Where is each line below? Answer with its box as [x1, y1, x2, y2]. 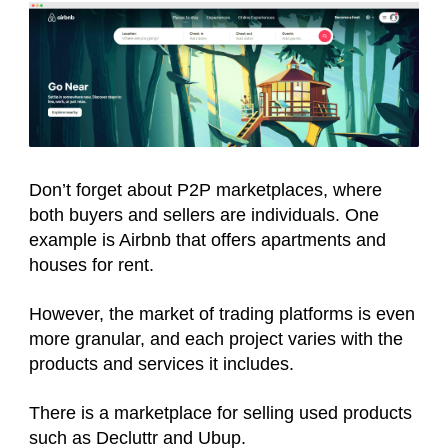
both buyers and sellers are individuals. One [29, 205, 379, 226]
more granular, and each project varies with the [29, 329, 403, 350]
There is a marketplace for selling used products [29, 403, 412, 424]
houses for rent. [29, 255, 159, 276]
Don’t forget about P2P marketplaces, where [29, 180, 382, 201]
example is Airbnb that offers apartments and [29, 230, 386, 251]
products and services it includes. [29, 354, 299, 375]
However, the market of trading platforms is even [29, 304, 415, 325]
